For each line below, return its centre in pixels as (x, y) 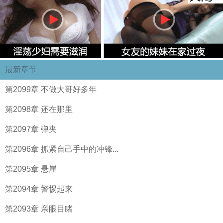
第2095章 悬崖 (31, 169)
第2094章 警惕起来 (39, 189)
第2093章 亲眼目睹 (39, 209)
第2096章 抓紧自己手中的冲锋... (62, 149)
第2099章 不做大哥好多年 (51, 89)
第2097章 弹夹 (31, 129)
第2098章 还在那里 (39, 109)
